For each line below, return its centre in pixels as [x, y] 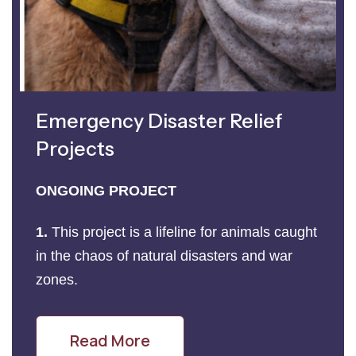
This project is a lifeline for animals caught [184, 232]
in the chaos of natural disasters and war [164, 255]
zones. [59, 279]
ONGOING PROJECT [106, 190]
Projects [75, 148]
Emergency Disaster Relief [159, 120]
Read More [110, 340]
